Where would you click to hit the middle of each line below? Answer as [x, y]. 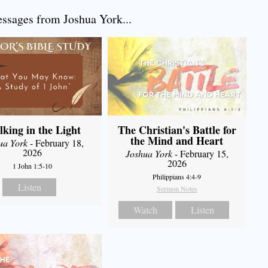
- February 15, [200, 153]
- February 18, [56, 142]
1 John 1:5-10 [33, 165]
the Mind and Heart [177, 140]
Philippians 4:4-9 [177, 176]
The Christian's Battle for [177, 130]
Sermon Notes [177, 188]
